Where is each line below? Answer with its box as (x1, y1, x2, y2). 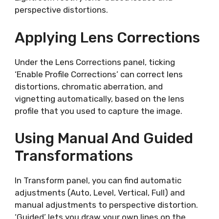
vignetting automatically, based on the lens (15, 93, 184, 104)
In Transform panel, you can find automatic (15, 175, 181, 186)
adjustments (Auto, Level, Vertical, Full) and (15, 188, 185, 198)
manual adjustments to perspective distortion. (15, 200, 198, 210)
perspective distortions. (15, 5, 108, 15)
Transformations (15, 147, 133, 165)
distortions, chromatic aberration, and (15, 81, 163, 91)
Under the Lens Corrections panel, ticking (15, 57, 175, 67)
